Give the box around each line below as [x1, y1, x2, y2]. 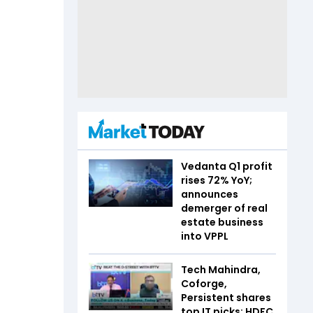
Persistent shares [181, 291, 271, 305]
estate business [181, 215, 263, 229]
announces [181, 187, 238, 201]
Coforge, [181, 277, 227, 291]
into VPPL [181, 229, 228, 243]
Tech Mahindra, [181, 263, 261, 277]
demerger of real [181, 201, 268, 215]
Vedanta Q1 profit [181, 159, 272, 173]
